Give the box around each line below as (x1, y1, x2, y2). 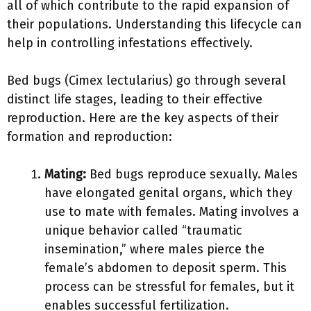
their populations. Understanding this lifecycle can (7, 17, 302, 32)
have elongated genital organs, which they (44, 185, 292, 201)
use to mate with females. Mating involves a (44, 204, 299, 219)
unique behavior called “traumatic (44, 223, 242, 238)
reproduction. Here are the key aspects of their (7, 110, 278, 126)
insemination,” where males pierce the (44, 242, 264, 257)
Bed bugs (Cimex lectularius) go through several (7, 73, 286, 88)
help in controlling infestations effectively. (7, 35, 253, 51)
